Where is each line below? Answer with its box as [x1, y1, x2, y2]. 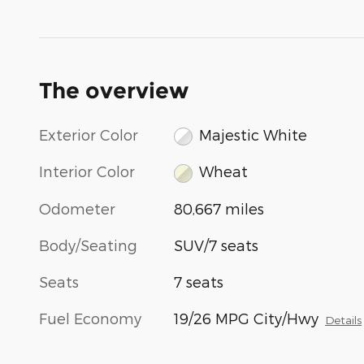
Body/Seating [39, 236, 137, 253]
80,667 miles [174, 199, 265, 217]
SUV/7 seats [174, 236, 259, 253]
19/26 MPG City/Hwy [174, 309, 319, 327]
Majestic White [198, 125, 307, 143]
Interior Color [39, 162, 135, 180]
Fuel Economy [39, 309, 141, 327]
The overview [39, 76, 188, 104]
